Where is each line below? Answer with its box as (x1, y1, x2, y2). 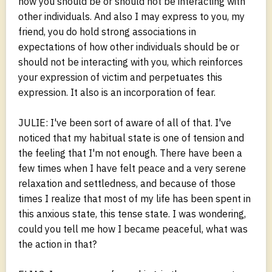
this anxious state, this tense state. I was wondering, (18, 207, 246, 220)
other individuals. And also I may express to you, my (18, 10, 245, 22)
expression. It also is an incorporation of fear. (18, 86, 216, 98)
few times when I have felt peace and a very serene (18, 161, 246, 174)
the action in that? (18, 237, 97, 250)
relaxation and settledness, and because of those (18, 177, 236, 189)
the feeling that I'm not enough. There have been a (18, 146, 242, 159)
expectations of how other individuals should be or (18, 40, 239, 53)
